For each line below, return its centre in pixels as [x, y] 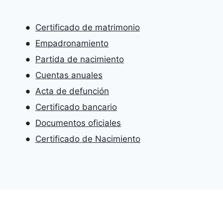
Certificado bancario [76, 107]
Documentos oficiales [78, 123]
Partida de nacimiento [80, 59]
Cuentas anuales [69, 75]
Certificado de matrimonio [88, 28]
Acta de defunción [72, 91]
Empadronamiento [72, 44]
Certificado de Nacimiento [88, 139]
